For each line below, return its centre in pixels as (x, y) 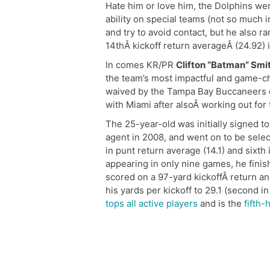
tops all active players (152, 203)
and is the (221, 203)
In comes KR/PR (141, 65)
